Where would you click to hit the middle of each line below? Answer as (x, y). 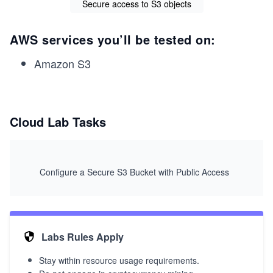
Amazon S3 (62, 64)
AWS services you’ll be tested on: (113, 40)
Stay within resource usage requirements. (119, 261)
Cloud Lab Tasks (58, 122)
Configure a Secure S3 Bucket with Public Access (134, 172)
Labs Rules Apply (83, 237)
